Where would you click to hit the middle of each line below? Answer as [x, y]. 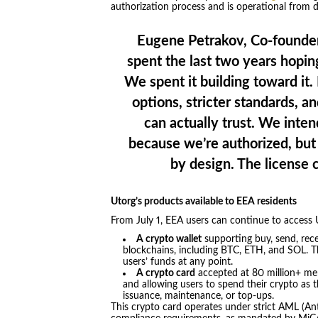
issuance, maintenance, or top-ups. [199, 296]
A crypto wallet [169, 240]
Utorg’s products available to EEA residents [203, 202]
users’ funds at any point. [178, 262]
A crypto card [166, 274]
